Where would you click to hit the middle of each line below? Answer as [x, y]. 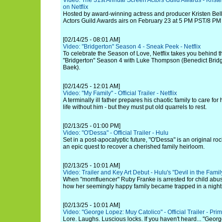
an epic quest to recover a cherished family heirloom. [134, 147]
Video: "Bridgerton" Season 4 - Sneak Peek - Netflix [132, 47]
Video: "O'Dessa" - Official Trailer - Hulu [116, 133]
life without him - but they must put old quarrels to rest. [135, 107]
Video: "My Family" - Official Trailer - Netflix [120, 93]
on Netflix [76, 7]
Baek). [72, 67]
